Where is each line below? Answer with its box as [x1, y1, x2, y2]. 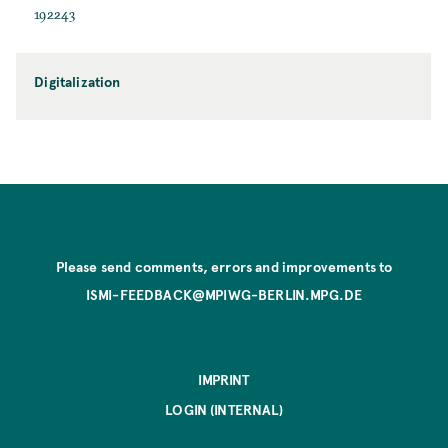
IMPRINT [198, 369, 250, 389]
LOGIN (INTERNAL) [165, 399, 283, 419]
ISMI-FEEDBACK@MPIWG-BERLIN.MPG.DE [85, 284, 363, 304]
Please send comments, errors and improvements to [55, 256, 393, 276]
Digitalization [34, 72, 121, 92]
